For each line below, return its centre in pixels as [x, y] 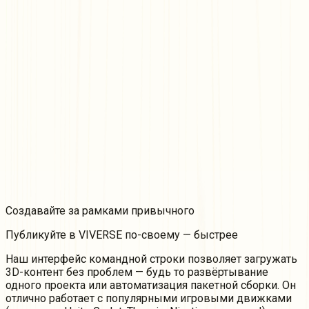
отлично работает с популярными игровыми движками [149, 299]
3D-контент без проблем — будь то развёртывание [137, 272]
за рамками [98, 211]
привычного [161, 211]
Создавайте [37, 211]
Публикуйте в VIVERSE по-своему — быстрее [122, 235]
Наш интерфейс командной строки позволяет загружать [151, 259]
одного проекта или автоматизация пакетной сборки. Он [151, 286]
